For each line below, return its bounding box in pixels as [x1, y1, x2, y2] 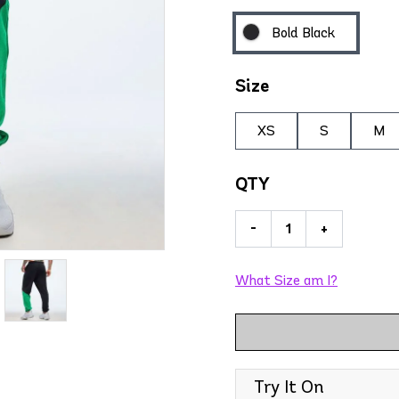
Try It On [254, 375, 323, 397]
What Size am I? [235, 272, 338, 289]
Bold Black [272, 24, 335, 41]
